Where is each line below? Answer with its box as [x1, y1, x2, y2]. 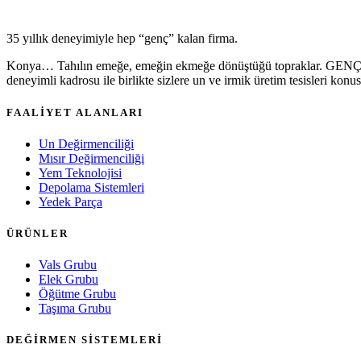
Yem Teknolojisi [39, 165, 122, 180]
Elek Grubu [39, 272, 98, 287]
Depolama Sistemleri [39, 180, 144, 194]
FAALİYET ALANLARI [6, 106, 143, 118]
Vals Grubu [39, 258, 97, 272]
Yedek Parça [39, 194, 102, 209]
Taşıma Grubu [39, 301, 111, 316]
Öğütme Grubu [39, 287, 116, 301]
